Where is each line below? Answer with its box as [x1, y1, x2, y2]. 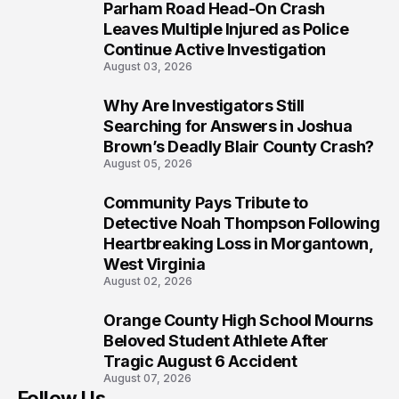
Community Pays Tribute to [103, 193, 308, 213]
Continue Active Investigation [103, 40, 326, 60]
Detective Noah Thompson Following [103, 214, 380, 233]
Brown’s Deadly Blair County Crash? [103, 137, 374, 157]
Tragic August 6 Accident [103, 352, 297, 371]
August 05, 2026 [103, 157, 192, 171]
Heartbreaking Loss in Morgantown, [103, 234, 374, 254]
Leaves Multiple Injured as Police [103, 20, 349, 39]
